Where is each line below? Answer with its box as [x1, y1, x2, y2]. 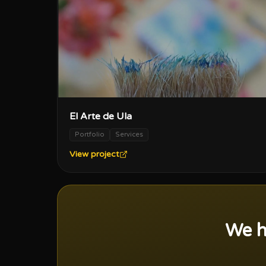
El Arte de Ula [69, 110, 132, 123]
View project [69, 149, 119, 160]
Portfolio [75, 131, 104, 139]
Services [115, 131, 143, 139]
